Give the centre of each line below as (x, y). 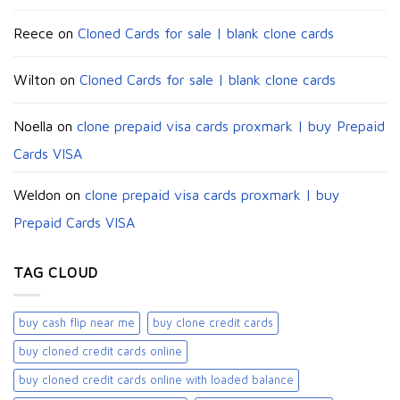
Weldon (37, 195)
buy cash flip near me (77, 322)
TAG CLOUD (56, 273)
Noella (33, 126)
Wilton (34, 80)
